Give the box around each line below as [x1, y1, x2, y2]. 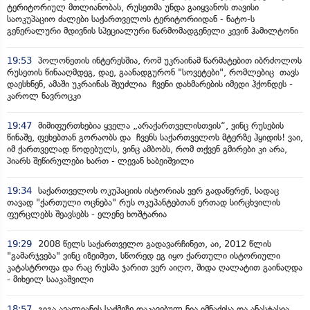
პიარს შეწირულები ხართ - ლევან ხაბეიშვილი [7, 156, 194, 166]
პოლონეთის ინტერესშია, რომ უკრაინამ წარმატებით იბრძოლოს [35, 55, 302, 66]
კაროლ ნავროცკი [7, 91, 81, 101]
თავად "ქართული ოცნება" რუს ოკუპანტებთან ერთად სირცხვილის [7, 197, 280, 208]
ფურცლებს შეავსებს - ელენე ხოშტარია [7, 209, 167, 219]
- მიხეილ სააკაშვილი [7, 274, 93, 284]
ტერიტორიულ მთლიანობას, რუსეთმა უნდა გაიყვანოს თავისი [7, 2, 259, 12]
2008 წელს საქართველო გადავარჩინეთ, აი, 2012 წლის [35, 239, 271, 249]
